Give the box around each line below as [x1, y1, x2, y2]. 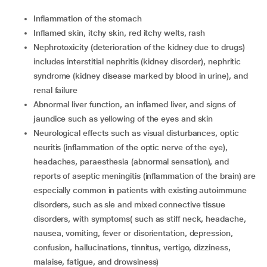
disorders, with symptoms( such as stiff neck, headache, [33, 214, 246, 223]
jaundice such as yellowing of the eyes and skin [33, 114, 213, 123]
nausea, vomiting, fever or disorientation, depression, [33, 228, 233, 238]
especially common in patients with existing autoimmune [33, 185, 247, 195]
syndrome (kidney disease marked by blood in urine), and [33, 71, 248, 80]
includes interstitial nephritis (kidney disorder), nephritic [33, 57, 241, 66]
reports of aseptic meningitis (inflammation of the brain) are [33, 171, 256, 181]
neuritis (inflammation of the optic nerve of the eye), [33, 142, 228, 152]
